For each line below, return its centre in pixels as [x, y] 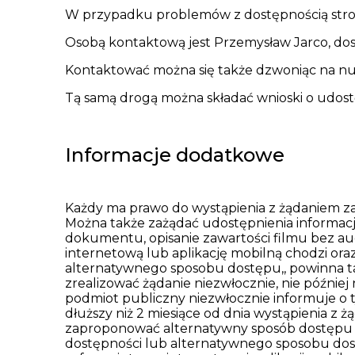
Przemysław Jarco [271, 42]
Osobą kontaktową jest [139, 42]
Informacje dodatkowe [175, 155]
